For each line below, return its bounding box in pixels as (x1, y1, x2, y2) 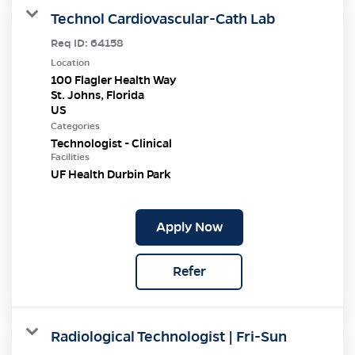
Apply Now (155, 218, 223, 235)
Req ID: (51, 36, 90, 50)
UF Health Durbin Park (51, 166, 171, 181)
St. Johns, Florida (51, 87, 144, 102)
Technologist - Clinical (51, 136, 172, 151)
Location (51, 56, 90, 68)
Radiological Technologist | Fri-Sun (51, 326, 287, 345)
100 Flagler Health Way (51, 72, 176, 87)
